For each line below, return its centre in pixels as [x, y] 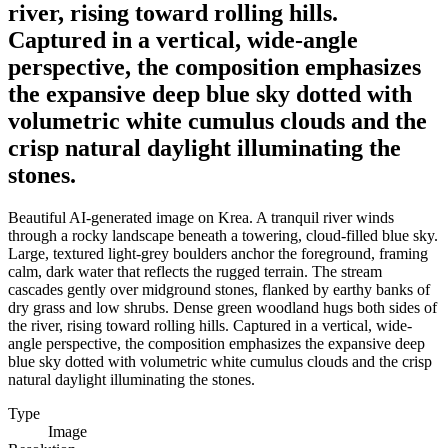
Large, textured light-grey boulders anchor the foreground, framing [218, 253]
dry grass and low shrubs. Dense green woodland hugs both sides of [222, 307]
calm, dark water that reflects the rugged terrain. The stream [195, 271]
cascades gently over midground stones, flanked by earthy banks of [219, 289]
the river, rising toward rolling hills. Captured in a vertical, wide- [210, 325]
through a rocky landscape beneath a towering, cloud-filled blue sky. [223, 235]
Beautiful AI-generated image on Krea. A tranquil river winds [201, 217]
